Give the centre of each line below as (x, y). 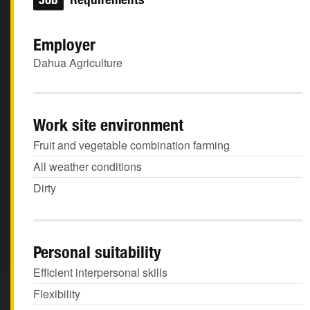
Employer (64, 44)
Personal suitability (97, 252)
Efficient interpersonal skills (100, 272)
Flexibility (57, 294)
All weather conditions (88, 166)
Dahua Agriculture (78, 63)
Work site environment (108, 125)
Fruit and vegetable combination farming (131, 145)
